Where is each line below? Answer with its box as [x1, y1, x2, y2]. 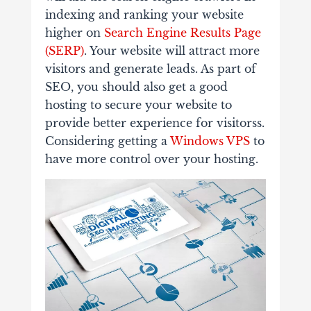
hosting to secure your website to [44, 98, 232, 112]
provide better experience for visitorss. [44, 116, 264, 131]
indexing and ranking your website [44, 8, 244, 22]
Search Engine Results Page [103, 26, 261, 40]
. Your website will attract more [83, 44, 260, 58]
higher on [44, 26, 104, 40]
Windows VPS [169, 134, 250, 149]
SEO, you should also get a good [44, 80, 228, 94]
